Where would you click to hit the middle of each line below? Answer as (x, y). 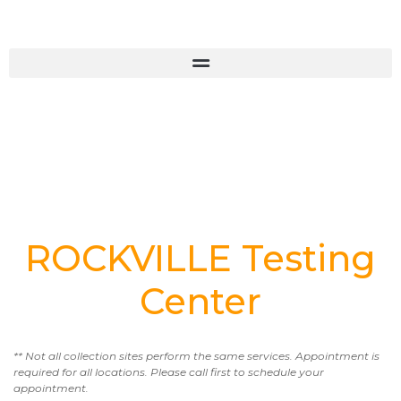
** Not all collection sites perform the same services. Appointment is (196, 356)
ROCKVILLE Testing (200, 258)
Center (200, 301)
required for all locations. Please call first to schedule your (169, 372)
